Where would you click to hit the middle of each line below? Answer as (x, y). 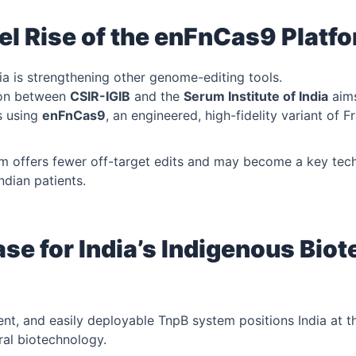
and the (157, 96)
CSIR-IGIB (100, 96)
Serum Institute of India (256, 96)
